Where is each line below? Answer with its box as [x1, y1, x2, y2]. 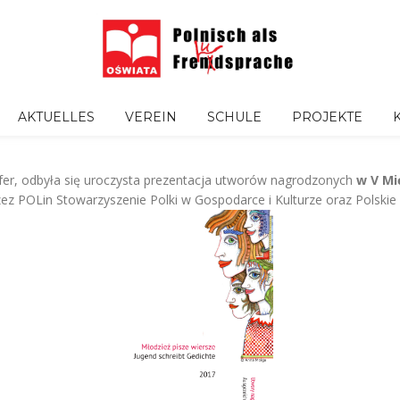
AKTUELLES [18, 109, 95, 125]
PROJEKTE [292, 109, 362, 125]
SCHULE [207, 109, 262, 125]
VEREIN [125, 109, 177, 125]
